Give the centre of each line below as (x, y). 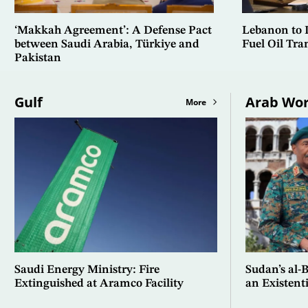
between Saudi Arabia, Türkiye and (107, 44)
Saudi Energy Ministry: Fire (87, 270)
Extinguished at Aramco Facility (99, 284)
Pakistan (37, 58)
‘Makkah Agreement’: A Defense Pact (113, 30)
